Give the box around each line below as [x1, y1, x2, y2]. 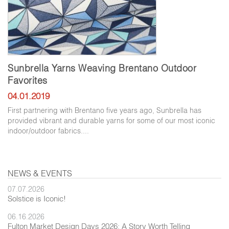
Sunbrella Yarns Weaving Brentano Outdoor [8, 62, 196, 74]
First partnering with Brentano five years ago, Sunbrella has [8, 105, 201, 115]
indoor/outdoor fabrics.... [8, 126, 89, 135]
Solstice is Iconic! [8, 193, 66, 203]
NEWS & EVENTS [8, 168, 72, 178]
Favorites [8, 74, 48, 86]
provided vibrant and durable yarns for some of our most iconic [8, 116, 215, 125]
